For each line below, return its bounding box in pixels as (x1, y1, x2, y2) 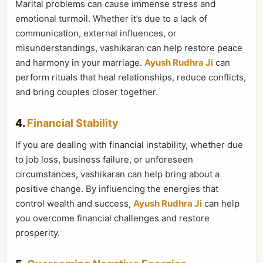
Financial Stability (27, 117, 119, 129)
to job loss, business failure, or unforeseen (15, 154, 193, 165)
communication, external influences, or (15, 28, 177, 39)
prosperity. (15, 227, 60, 238)
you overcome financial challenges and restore (15, 213, 210, 224)
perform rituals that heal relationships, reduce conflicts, (15, 72, 246, 83)
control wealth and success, (15, 198, 133, 209)
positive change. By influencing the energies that (15, 183, 218, 194)
